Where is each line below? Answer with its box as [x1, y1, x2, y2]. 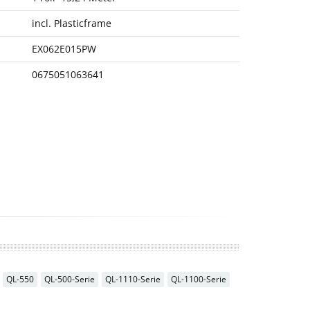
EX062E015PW [32, 42, 96, 56]
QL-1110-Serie [105, 273, 161, 285]
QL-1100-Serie [171, 273, 226, 285]
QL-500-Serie [44, 273, 95, 285]
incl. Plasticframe [32, 17, 111, 30]
